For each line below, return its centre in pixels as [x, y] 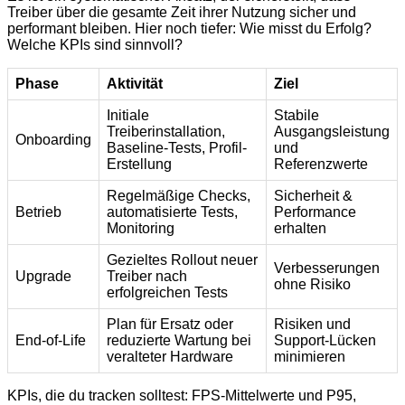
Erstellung [139, 165]
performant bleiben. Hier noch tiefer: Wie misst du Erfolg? [189, 29]
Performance [315, 212]
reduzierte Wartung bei [179, 341]
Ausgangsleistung [332, 132]
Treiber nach [147, 277]
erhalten [300, 229]
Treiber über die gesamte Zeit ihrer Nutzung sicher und [182, 13]
